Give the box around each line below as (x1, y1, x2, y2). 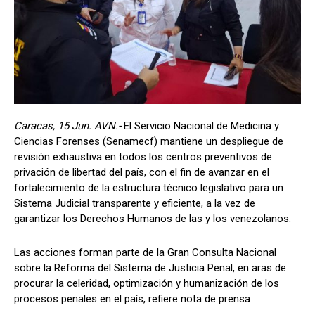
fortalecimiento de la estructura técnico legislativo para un (14, 181, 283, 194)
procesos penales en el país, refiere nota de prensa (14, 292, 250, 305)
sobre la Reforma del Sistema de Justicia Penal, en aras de (14, 261, 286, 274)
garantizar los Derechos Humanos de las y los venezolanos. (14, 212, 291, 225)
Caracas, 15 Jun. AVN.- (14, 119, 124, 132)
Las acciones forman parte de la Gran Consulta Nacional (14, 245, 276, 259)
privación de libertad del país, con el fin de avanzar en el (14, 165, 269, 179)
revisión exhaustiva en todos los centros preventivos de (14, 150, 272, 163)
